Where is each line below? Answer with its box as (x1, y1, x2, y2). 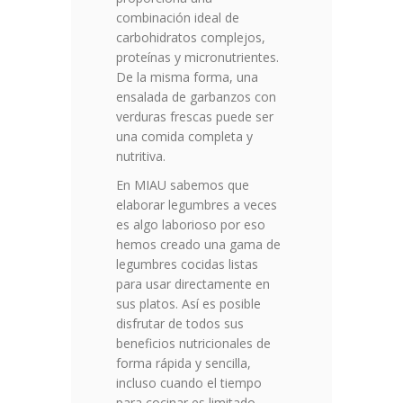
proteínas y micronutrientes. (116, 49, 279, 67)
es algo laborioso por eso (116, 216, 265, 234)
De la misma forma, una (116, 68, 258, 86)
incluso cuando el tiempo (116, 374, 262, 392)
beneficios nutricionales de (116, 335, 271, 353)
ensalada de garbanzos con (116, 88, 276, 106)
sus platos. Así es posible (116, 295, 261, 313)
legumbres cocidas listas (116, 255, 258, 273)
